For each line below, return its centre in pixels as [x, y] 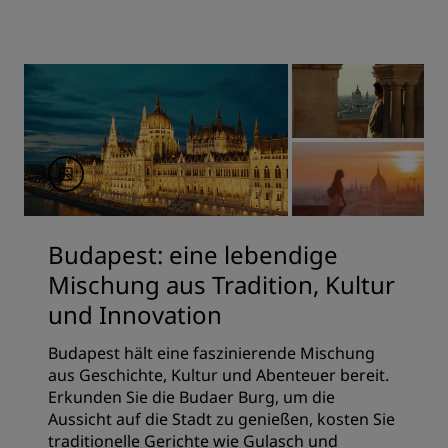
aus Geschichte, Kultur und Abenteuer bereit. [218, 374]
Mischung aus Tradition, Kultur [221, 284]
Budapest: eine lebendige [193, 254]
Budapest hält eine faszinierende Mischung [211, 352]
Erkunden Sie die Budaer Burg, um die [191, 396]
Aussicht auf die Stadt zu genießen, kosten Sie [221, 418]
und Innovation [135, 314]
